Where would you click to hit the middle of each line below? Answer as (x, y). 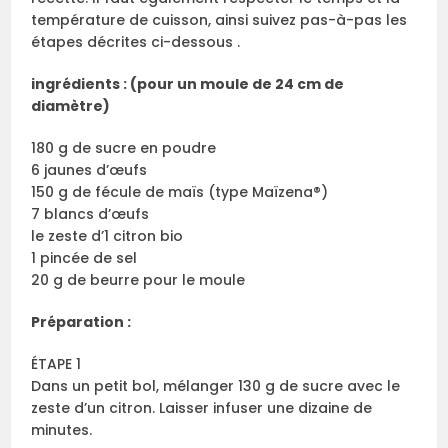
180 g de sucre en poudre (124, 148)
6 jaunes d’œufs (89, 170)
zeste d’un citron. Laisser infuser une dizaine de (202, 408)
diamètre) (71, 106)
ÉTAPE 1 (56, 364)
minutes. (62, 430)
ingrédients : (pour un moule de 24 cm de (188, 84)
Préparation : (81, 322)
